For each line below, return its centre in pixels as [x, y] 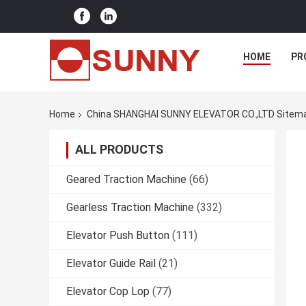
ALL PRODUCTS [119, 150]
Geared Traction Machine [126, 180]
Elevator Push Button [118, 236]
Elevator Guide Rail [111, 264]
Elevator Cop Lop [108, 292]
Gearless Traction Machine [130, 208]
